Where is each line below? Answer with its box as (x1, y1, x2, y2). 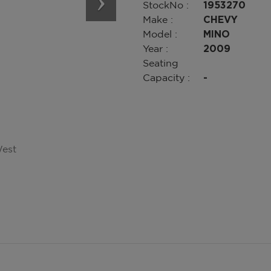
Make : (143, 14, 173, 25)
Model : (143, 28, 177, 39)
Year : (143, 43, 168, 54)
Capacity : (143, 72, 190, 83)
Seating (143, 57, 178, 68)
